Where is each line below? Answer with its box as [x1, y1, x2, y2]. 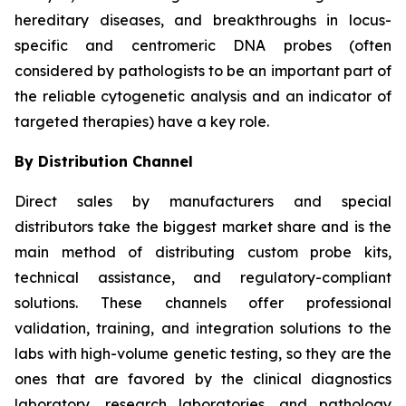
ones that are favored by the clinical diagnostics [14, 369, 391, 388]
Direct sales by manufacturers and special [14, 191, 391, 210]
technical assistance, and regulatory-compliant [14, 267, 391, 286]
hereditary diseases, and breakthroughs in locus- [14, 10, 391, 29]
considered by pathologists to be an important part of [14, 61, 391, 80]
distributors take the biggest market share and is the [14, 217, 391, 236]
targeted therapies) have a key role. [14, 111, 269, 130]
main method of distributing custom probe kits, [14, 242, 391, 261]
